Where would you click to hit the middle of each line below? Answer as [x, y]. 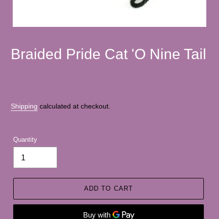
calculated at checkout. [74, 106]
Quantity [25, 140]
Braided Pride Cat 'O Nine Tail [109, 54]
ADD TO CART [109, 189]
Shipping [24, 106]
